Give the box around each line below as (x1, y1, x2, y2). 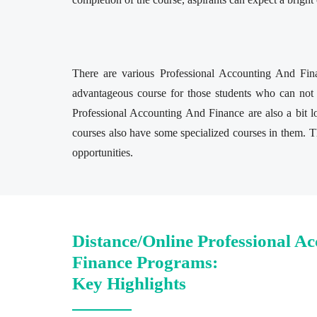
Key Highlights (72, 273, 186, 293)
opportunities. (72, 146, 133, 158)
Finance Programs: (72, 252, 218, 272)
